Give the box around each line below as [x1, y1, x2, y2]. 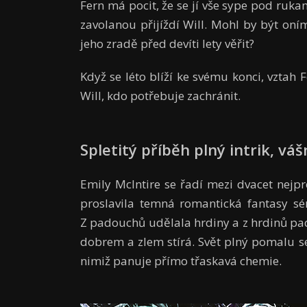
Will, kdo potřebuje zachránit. [80, 88, 241, 104]
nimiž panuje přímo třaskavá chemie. [80, 253, 282, 269]
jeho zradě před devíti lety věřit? [80, 36, 254, 52]
